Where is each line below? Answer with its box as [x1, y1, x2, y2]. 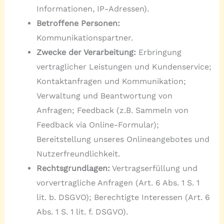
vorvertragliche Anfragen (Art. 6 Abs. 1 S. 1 [36, 177, 199, 187]
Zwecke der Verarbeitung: [36, 47, 136, 57]
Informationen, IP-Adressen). [36, 3, 149, 13]
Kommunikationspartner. [36, 32, 133, 42]
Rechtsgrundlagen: [36, 163, 110, 173]
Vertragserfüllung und [109, 163, 197, 173]
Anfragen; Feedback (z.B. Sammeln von [36, 105, 188, 115]
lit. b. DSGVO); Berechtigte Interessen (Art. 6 [36, 192, 210, 202]
